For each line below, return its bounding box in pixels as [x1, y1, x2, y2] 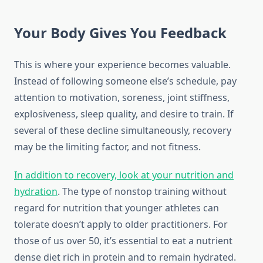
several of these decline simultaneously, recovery [14, 124, 231, 137]
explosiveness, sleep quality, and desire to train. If [14, 107, 234, 121]
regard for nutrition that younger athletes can [14, 201, 219, 215]
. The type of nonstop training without [58, 185, 227, 198]
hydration [14, 185, 58, 198]
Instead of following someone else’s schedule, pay [14, 75, 237, 88]
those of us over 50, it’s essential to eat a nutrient [14, 234, 232, 248]
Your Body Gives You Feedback [14, 23, 227, 43]
